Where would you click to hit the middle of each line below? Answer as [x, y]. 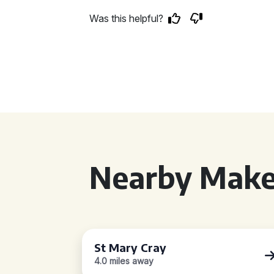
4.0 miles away [124, 261]
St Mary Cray [131, 247]
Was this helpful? [127, 18]
